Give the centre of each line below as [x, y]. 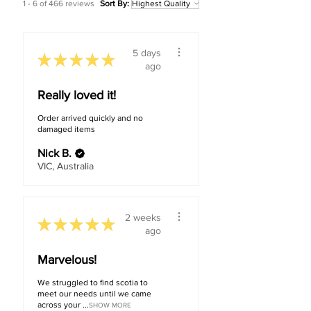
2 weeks [143, 218]
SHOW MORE [110, 305]
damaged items [66, 129]
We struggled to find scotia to [93, 283]
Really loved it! [77, 95]
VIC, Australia [66, 166]
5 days [147, 53]
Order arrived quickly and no [90, 118]
